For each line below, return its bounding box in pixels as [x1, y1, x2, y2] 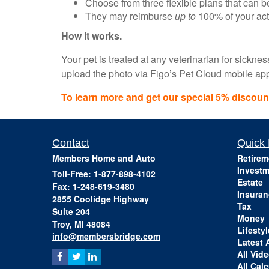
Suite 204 [52, 205, 90, 217]
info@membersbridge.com [52, 230, 160, 242]
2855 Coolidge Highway [52, 193, 149, 205]
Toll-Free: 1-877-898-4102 [52, 168, 156, 180]
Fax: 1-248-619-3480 [52, 180, 134, 192]
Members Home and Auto [52, 152, 156, 164]
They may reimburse [85, 9, 175, 23]
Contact [52, 137, 89, 149]
